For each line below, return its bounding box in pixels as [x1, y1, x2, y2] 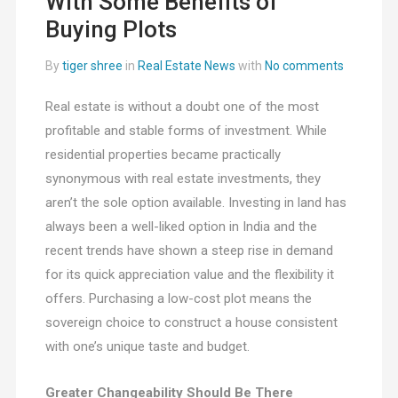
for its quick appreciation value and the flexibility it [44, 267, 334, 283]
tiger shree [61, 59, 123, 74]
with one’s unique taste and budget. [44, 338, 250, 355]
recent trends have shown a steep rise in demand [44, 243, 333, 259]
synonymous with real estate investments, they [44, 171, 321, 187]
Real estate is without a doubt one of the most [44, 99, 319, 115]
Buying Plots [44, 16, 177, 44]
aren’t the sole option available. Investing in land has [44, 195, 346, 211]
